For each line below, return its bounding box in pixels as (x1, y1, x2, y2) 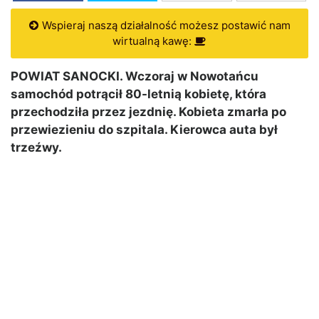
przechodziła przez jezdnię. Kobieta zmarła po (11, 105, 286, 120)
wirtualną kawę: (113, 34, 194, 48)
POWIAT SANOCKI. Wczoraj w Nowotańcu (11, 69, 258, 84)
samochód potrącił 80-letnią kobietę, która (11, 87, 266, 102)
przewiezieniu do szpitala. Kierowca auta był (11, 122, 278, 137)
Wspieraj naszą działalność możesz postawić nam (38, 19, 291, 33)
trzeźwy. (11, 140, 62, 155)
